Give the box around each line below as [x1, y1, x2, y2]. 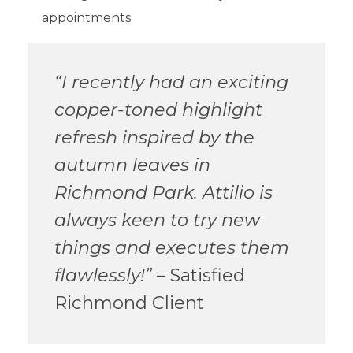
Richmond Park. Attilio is [54, 181, 273, 204]
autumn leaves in [54, 154, 210, 176]
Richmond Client [54, 292, 204, 314]
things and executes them [54, 236, 289, 259]
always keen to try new [54, 209, 260, 232]
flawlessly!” [54, 264, 152, 287]
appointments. [41, 9, 133, 25]
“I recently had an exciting [54, 71, 288, 94]
